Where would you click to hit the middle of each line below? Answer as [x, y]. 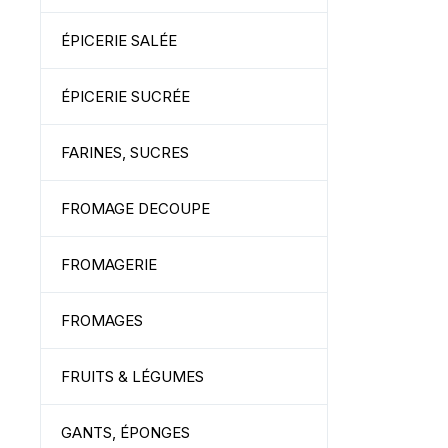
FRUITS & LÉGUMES [132, 376]
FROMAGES [102, 320]
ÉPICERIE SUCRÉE [125, 96]
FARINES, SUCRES [125, 152]
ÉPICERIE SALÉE [119, 40]
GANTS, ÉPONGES [125, 432]
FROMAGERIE [109, 264]
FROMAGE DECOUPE [135, 208]
